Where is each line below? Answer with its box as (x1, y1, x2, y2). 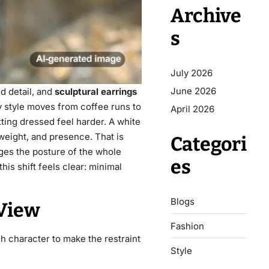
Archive (171, 4, 241, 27)
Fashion (171, 220, 204, 232)
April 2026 (171, 103, 214, 115)
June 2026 (171, 85, 216, 97)
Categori (171, 132, 247, 156)
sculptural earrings (55, 86, 137, 97)
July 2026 (171, 67, 213, 79)
